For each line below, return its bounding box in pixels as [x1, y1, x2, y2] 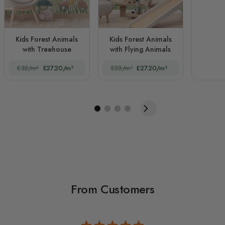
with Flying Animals [110, 44, 171, 54]
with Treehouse [22, 44, 71, 54]
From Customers [70, 180, 155, 198]
